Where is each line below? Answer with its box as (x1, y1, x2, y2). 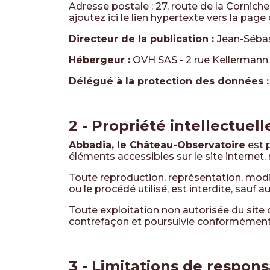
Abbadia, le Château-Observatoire (69, 139, 245, 151)
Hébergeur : (69, 54, 130, 66)
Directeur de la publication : (69, 33, 217, 45)
